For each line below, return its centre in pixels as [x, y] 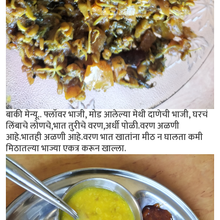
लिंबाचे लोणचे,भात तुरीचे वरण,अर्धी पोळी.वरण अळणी [93, 126]
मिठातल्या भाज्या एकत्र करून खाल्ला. [66, 149]
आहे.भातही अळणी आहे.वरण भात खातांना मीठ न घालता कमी [104, 137]
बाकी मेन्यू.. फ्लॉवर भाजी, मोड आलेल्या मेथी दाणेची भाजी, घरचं [107, 115]
